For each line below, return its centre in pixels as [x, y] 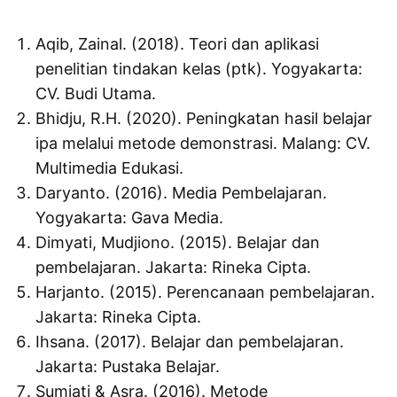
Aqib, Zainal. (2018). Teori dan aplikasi [178, 44]
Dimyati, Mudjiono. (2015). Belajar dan [178, 243]
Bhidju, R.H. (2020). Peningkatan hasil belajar [204, 119]
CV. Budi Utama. [96, 94]
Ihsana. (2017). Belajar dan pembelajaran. [190, 342]
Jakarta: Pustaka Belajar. [128, 367]
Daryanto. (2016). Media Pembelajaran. [182, 193]
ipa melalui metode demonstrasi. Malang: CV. [203, 144]
